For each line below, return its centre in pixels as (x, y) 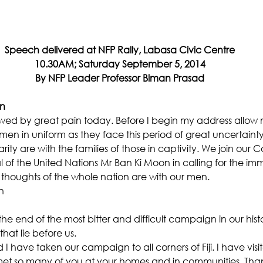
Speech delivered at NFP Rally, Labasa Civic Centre (120, 50)
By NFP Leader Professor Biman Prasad (120, 78)
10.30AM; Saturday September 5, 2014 (120, 64)
